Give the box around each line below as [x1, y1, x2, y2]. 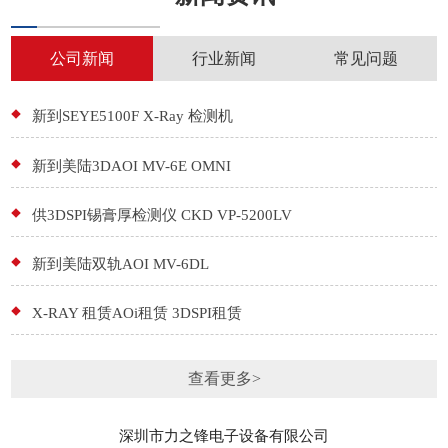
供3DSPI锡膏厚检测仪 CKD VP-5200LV [31, 205, 292, 223]
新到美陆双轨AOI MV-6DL [31, 255, 209, 273]
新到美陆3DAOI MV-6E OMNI [31, 156, 231, 174]
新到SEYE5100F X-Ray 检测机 [31, 107, 233, 125]
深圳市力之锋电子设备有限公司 [119, 426, 329, 444]
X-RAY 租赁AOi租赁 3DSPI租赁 [31, 304, 242, 322]
